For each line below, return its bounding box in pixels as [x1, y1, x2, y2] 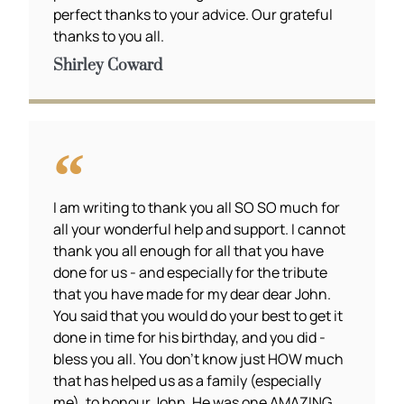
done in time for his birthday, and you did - [53, 326, 326, 347]
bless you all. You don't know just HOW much [53, 348, 344, 369]
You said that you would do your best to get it [53, 305, 344, 326]
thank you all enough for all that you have [53, 240, 325, 261]
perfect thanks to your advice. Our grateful [53, 4, 334, 24]
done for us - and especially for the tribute [53, 262, 328, 282]
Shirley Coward [53, 55, 163, 76]
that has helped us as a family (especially [53, 370, 322, 390]
